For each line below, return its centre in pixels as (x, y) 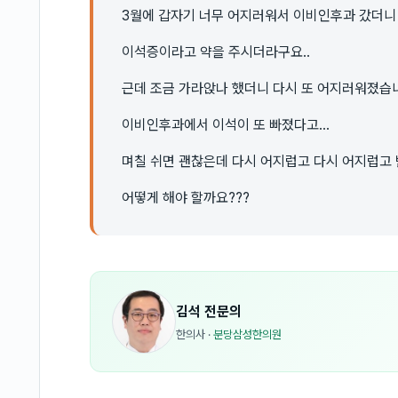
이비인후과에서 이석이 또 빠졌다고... (226, 125)
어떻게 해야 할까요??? (186, 198)
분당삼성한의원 (247, 334)
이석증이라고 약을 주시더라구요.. (216, 52)
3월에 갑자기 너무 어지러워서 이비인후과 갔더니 (259, 16)
